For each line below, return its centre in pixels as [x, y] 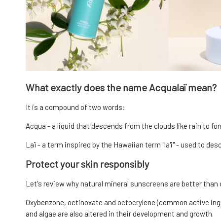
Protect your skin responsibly [87, 164]
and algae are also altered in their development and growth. [120, 213]
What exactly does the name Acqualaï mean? [121, 88]
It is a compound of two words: [75, 107]
